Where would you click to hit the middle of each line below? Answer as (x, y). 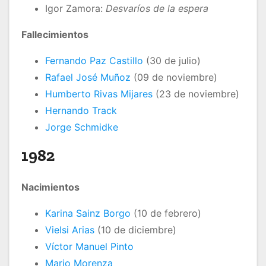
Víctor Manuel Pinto (89, 247)
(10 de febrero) (166, 213)
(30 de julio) (172, 61)
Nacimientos (50, 187)
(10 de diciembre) (135, 230)
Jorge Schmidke (82, 127)
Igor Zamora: (75, 9)
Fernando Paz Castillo (94, 61)
